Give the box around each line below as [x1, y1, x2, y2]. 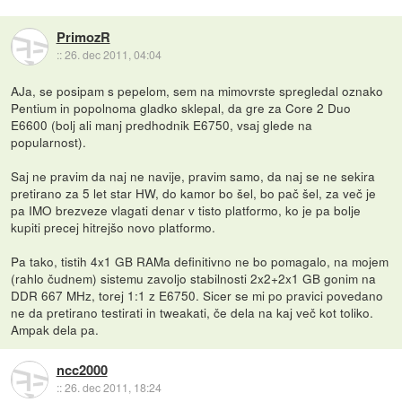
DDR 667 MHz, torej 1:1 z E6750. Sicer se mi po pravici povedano [11, 285, 384, 304]
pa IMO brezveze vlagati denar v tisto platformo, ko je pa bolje [11, 200, 362, 219]
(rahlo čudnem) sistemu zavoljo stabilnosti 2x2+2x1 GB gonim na [11, 268, 377, 287]
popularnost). [11, 132, 87, 151]
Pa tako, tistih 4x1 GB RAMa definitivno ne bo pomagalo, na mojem [11, 251, 389, 270]
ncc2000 [56, 360, 108, 380]
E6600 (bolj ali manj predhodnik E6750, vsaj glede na [11, 115, 313, 134]
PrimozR [56, 27, 110, 48]
